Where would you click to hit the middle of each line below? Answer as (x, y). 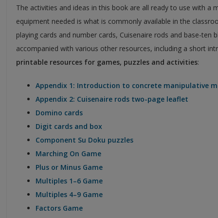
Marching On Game (68, 153)
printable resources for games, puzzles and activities (107, 62)
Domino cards (59, 112)
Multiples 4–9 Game (69, 194)
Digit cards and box (70, 126)
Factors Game (60, 208)
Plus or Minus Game (70, 167)
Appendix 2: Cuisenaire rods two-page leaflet (113, 99)
